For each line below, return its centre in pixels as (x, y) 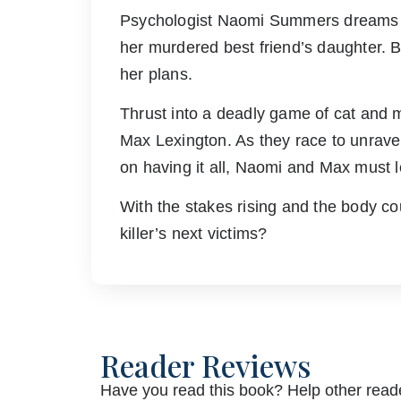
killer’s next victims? (194, 234)
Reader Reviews (205, 366)
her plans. (156, 75)
